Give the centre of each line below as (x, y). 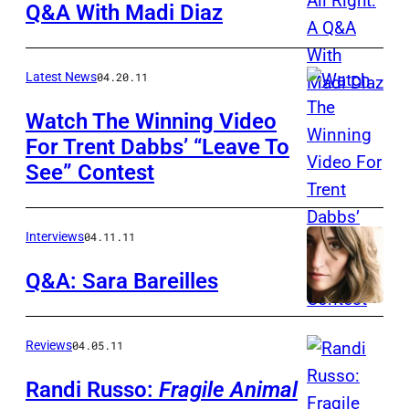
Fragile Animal (228, 390)
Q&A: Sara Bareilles (122, 282)
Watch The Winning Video (151, 122)
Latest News (61, 77)
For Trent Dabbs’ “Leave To (157, 147)
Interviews (55, 237)
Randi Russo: (92, 390)
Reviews (49, 346)
